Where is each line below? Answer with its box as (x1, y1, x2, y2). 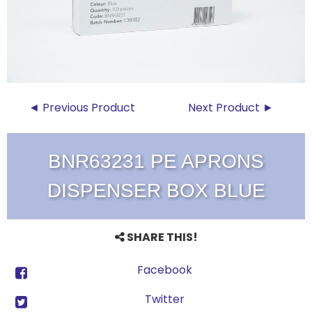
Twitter (144, 291, 185, 308)
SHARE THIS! (124, 229, 198, 246)
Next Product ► (187, 100, 274, 116)
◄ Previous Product (28, 100, 135, 116)
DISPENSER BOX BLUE (47, 180, 265, 202)
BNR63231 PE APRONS (48, 150, 264, 173)
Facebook (136, 262, 192, 279)
